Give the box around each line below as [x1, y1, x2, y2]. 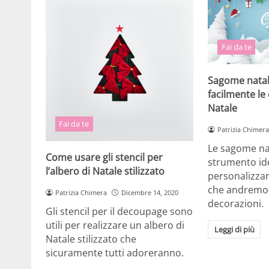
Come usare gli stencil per [46, 150, 163, 164]
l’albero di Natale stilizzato [46, 164, 165, 178]
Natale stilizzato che [46, 232, 136, 246]
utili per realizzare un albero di [46, 219, 184, 232]
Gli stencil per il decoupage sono [46, 205, 193, 219]
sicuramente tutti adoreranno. [46, 246, 184, 260]
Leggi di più [214, 224, 255, 235]
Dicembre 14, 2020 [121, 187, 178, 197]
